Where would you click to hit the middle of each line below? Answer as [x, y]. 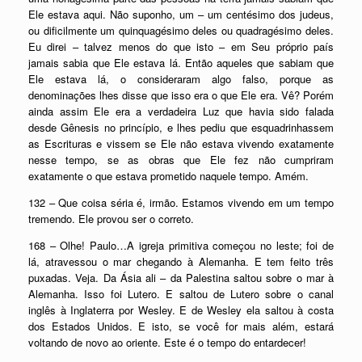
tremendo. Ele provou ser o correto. [111, 218]
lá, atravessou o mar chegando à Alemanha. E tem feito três [181, 261]
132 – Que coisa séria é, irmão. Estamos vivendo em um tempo [181, 202]
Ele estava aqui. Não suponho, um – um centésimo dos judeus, [181, 14]
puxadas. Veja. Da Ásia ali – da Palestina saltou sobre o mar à [181, 277]
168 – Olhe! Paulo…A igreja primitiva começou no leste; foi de [181, 245]
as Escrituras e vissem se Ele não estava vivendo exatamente [181, 143]
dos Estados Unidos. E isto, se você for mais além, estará [181, 326]
